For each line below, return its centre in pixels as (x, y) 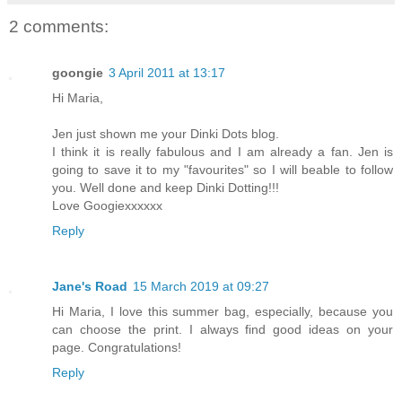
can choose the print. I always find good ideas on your (223, 329)
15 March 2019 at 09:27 (201, 286)
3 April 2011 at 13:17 (167, 73)
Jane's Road (90, 286)
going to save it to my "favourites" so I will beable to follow (223, 170)
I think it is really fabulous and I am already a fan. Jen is (223, 152)
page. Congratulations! (117, 347)
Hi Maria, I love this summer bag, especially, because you (223, 311)
